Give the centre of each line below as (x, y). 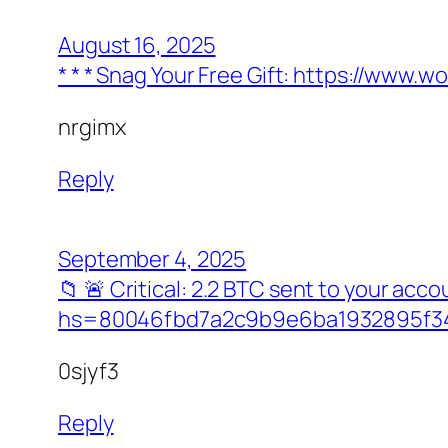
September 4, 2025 (152, 258)
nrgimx (92, 126)
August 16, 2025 (137, 44)
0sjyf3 (88, 370)
